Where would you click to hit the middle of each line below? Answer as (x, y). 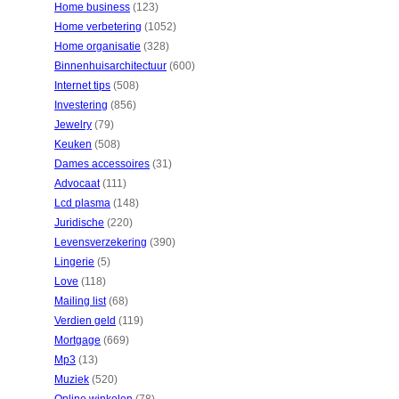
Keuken (73, 144)
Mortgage (77, 340)
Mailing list (80, 301)
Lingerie (74, 262)
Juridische (79, 223)
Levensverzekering (101, 242)
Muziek (72, 379)
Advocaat (77, 183)
